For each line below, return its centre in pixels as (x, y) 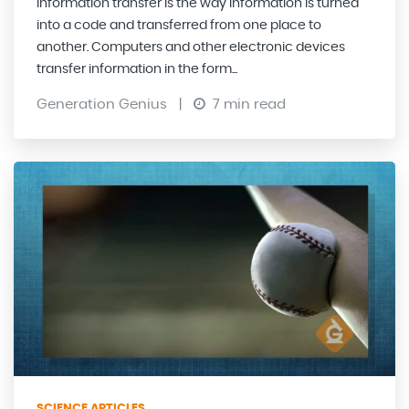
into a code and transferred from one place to (179, 25)
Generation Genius (104, 104)
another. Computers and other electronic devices (191, 47)
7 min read (247, 104)
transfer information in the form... (137, 69)
